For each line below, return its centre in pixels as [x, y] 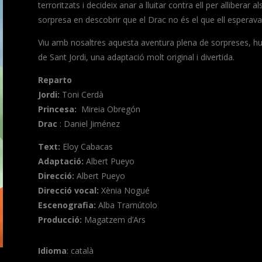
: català [80, 251]
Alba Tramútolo [127, 205]
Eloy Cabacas [87, 147]
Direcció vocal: [68, 191]
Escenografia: [67, 205]
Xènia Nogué [125, 191]
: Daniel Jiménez [89, 124]
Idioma [52, 251]
